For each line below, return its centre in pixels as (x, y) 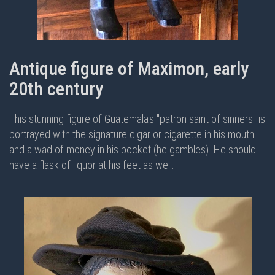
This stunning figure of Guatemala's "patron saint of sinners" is (137, 119)
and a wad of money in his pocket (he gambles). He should (133, 149)
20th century (56, 89)
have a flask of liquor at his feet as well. (92, 165)
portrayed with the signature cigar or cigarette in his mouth (132, 134)
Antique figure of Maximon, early (129, 68)
